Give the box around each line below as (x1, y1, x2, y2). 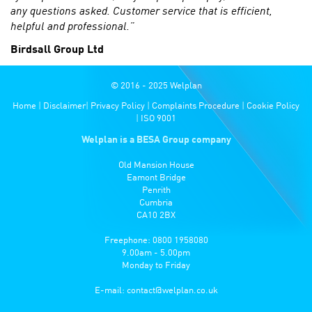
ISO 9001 (141, 114, 176, 123)
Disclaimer (43, 101, 86, 111)
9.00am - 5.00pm (122, 248, 190, 258)
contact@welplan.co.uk (126, 286, 218, 295)
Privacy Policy (91, 101, 145, 111)
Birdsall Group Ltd (10, 44, 104, 56)
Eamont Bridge (126, 173, 186, 182)
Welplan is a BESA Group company (81, 134, 231, 145)
